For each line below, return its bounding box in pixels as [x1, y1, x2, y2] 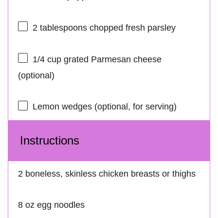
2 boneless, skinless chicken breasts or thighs [18, 168, 196, 179]
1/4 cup [32, 54, 61, 65]
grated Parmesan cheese [61, 54, 162, 65]
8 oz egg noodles [18, 200, 85, 210]
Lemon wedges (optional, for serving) [32, 102, 177, 112]
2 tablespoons [32, 22, 87, 33]
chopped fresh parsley [87, 22, 176, 33]
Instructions [19, 133, 79, 147]
